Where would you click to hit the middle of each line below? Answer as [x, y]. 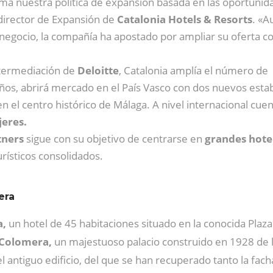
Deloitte [98, 70]
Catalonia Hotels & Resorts [185, 19]
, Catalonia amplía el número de [193, 70]
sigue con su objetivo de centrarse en [114, 138]
